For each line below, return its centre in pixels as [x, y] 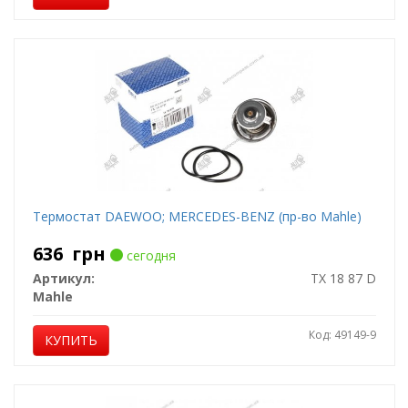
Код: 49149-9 [342, 335]
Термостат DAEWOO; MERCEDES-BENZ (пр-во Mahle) [197, 216]
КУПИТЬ [71, 340]
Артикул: [63, 278]
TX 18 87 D [343, 278]
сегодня [149, 255]
